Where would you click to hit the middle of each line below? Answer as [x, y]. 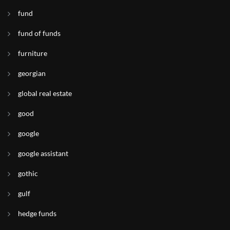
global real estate [45, 93]
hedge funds [37, 213]
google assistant [43, 153]
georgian [32, 73]
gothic [28, 173]
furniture [33, 53]
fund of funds [39, 33]
